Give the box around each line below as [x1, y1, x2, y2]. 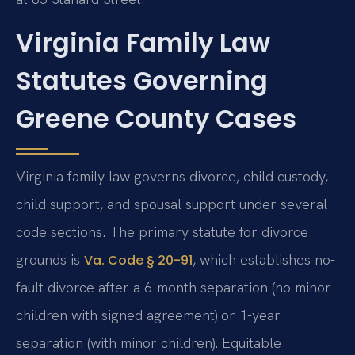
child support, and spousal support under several [16, 194, 327, 213]
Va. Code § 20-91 [84, 250, 193, 269]
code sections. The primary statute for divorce [16, 222, 308, 241]
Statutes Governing [16, 62, 268, 98]
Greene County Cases [16, 100, 296, 136]
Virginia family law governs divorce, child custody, [16, 166, 328, 185]
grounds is [16, 250, 84, 269]
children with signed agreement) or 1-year [16, 305, 281, 324]
